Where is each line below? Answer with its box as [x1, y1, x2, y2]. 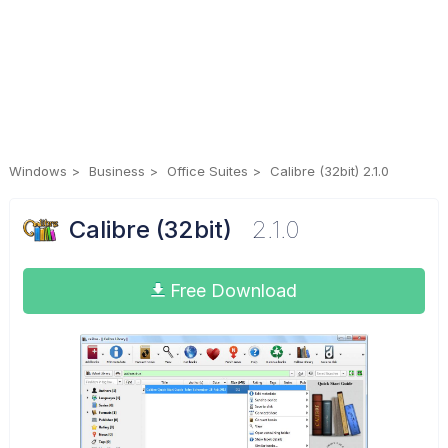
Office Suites [166, 163, 248, 179]
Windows [8, 163, 67, 179]
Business [88, 163, 145, 179]
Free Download [164, 279, 297, 301]
